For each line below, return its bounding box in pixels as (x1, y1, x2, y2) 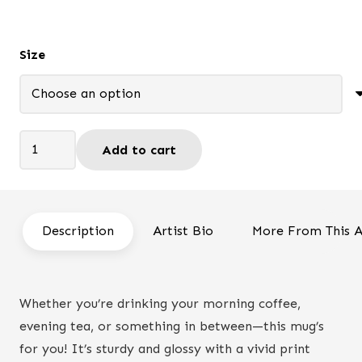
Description (42, 223, 114, 239)
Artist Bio (153, 223, 213, 239)
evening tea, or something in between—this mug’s (19, 318, 324, 334)
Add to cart (101, 141, 176, 158)
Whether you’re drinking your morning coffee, (19, 295, 301, 311)
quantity (19, 245, 69, 261)
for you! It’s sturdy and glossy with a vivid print (19, 340, 310, 356)
